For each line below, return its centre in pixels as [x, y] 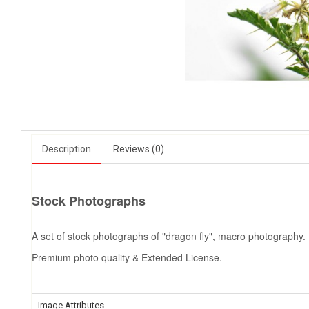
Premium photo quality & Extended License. [127, 257]
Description [67, 149]
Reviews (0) [139, 149]
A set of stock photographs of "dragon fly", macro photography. [169, 236]
